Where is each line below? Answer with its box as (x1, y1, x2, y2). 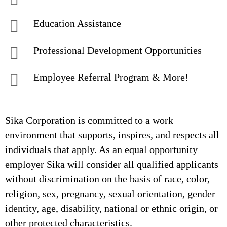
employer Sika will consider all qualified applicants (5, 159, 218, 170)
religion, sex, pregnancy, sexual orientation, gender (5, 188, 215, 199)
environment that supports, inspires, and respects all (5, 129, 219, 140)
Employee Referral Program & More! (33, 71, 188, 83)
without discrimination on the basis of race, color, (5, 173, 210, 184)
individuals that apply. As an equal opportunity (5, 144, 198, 155)
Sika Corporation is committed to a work (5, 115, 173, 126)
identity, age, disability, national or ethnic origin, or (5, 203, 218, 214)
